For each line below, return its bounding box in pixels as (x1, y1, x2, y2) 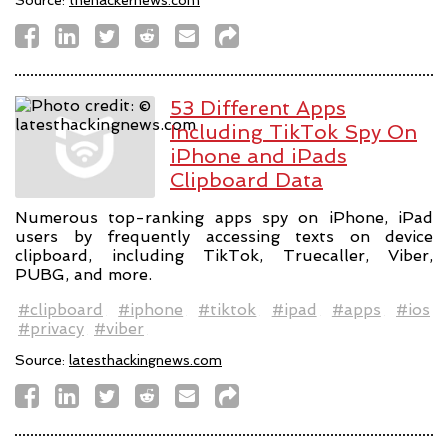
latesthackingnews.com (69, 352, 222, 369)
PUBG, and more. (15, 265, 152, 285)
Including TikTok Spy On (170, 119, 417, 144)
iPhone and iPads (170, 143, 347, 168)
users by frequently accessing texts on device (15, 227, 433, 247)
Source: (15, 352, 69, 369)
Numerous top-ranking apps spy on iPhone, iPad (15, 208, 433, 228)
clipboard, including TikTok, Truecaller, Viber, (15, 246, 433, 266)
